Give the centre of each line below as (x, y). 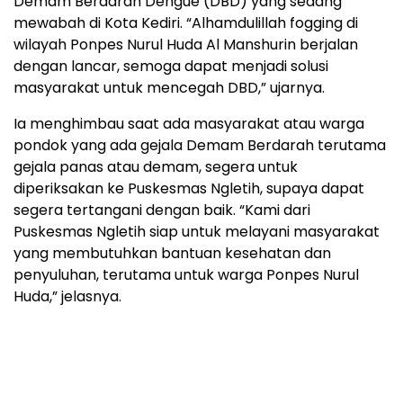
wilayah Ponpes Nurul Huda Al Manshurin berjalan (186, 44)
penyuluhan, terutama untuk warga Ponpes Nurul (186, 274)
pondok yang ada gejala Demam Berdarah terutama (200, 145)
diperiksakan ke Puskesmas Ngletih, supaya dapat (189, 188)
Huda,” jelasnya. (67, 296)
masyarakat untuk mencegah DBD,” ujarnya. (169, 87)
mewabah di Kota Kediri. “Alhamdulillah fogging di (186, 22)
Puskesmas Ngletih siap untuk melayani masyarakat (197, 231)
